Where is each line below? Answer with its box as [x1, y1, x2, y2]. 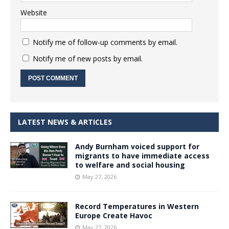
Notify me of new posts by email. [33, 53, 143, 63]
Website [20, 7, 47, 17]
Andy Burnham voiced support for [75, 141, 199, 151]
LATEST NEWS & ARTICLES [18, 117, 112, 127]
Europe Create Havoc [75, 210, 152, 220]
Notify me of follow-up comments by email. [33, 37, 177, 47]
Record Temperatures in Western [75, 201, 199, 211]
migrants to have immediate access [75, 150, 210, 161]
